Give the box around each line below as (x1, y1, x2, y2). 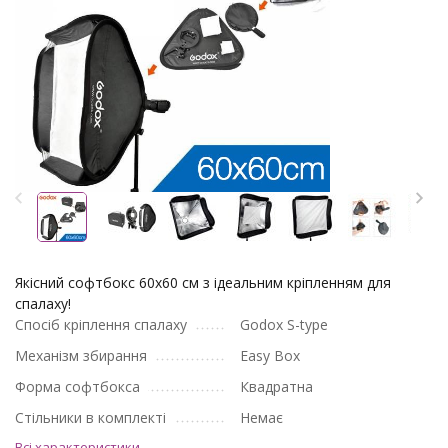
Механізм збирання (15, 346, 147, 365)
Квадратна (240, 377, 313, 396)
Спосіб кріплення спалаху (15, 315, 187, 334)
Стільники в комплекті (15, 408, 166, 427)
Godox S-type (240, 315, 328, 334)
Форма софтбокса (15, 377, 140, 396)
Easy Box (240, 346, 300, 365)
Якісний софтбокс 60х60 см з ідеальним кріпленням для (15, 273, 391, 292)
